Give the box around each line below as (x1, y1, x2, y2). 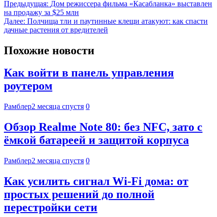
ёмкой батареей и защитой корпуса (4, 134, 189, 147)
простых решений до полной (4, 188, 155, 201)
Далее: (4, 16, 25, 25)
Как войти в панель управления (4, 66, 174, 79)
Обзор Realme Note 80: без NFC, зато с (4, 121, 202, 134)
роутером (4, 79, 52, 93)
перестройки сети (4, 201, 97, 214)
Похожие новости (4, 44, 94, 57)
